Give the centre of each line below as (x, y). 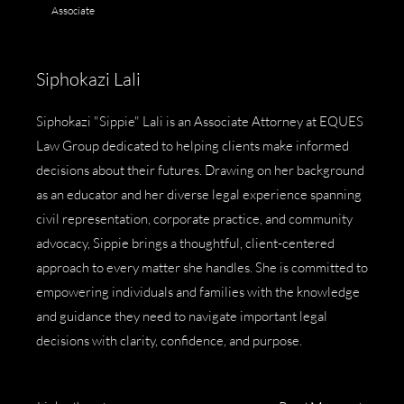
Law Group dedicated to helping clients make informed (193, 146)
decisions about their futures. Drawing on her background (200, 170)
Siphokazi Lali (88, 79)
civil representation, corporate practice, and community (194, 219)
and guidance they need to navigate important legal (182, 317)
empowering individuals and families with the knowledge (198, 292)
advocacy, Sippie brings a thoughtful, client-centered (185, 243)
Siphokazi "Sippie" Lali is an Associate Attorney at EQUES (200, 122)
